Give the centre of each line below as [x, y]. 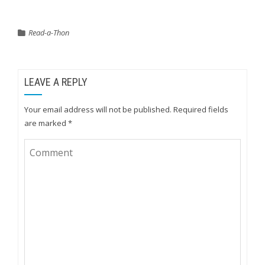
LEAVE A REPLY [56, 82]
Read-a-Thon [49, 33]
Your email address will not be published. [98, 110]
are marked [46, 123]
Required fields [201, 110]
